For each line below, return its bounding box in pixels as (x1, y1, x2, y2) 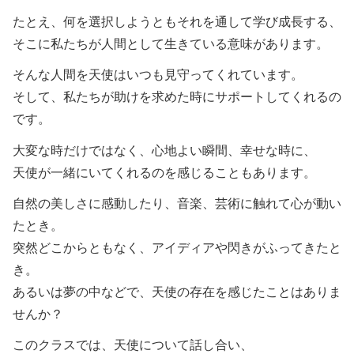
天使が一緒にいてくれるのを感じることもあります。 (13, 165, 316, 179)
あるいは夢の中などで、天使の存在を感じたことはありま (13, 284, 341, 299)
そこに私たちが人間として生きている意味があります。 (13, 37, 329, 51)
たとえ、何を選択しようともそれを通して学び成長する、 (13, 15, 341, 29)
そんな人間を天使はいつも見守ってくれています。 (13, 68, 303, 82)
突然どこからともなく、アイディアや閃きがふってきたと (13, 240, 341, 254)
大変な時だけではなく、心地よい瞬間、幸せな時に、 (13, 143, 316, 157)
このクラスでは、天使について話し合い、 (13, 337, 253, 352)
